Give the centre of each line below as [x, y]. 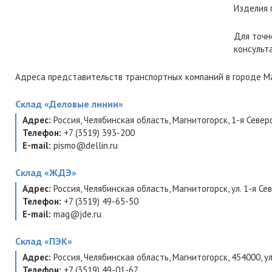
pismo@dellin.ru [86, 145]
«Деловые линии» [84, 104]
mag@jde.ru [77, 214]
